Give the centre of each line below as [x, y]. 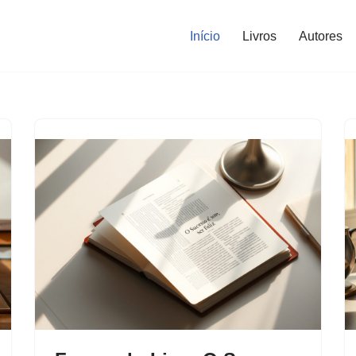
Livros [259, 36]
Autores [321, 36]
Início [205, 36]
